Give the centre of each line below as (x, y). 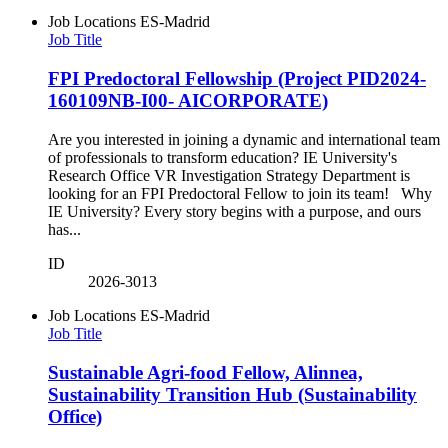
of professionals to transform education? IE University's (222, 157)
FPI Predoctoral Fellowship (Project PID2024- (237, 79)
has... (64, 229)
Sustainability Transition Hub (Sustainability (232, 394)
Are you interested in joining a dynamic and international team (244, 139)
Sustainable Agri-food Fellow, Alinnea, (205, 372)
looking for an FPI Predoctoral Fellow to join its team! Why (240, 193)
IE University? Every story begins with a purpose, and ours (234, 211)
